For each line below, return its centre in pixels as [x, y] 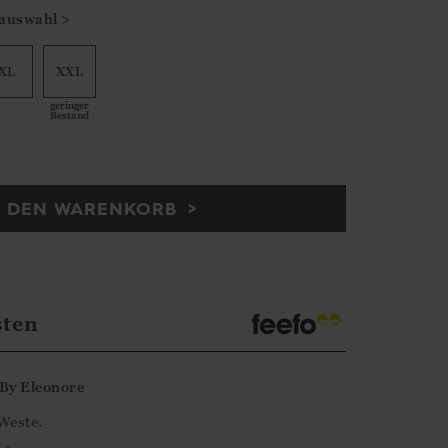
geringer [69, 106]
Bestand [69, 116]
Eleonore [52, 387]
